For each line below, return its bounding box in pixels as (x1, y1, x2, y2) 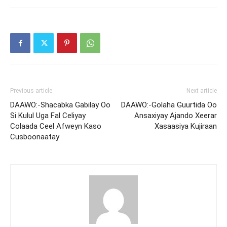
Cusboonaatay (10, 132, 59, 141)
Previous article (10, 87, 52, 94)
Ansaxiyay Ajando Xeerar (134, 111, 217, 120)
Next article (186, 87, 217, 94)
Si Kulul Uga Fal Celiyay (10, 111, 86, 120)
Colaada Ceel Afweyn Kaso (10, 122, 101, 131)
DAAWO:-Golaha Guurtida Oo (121, 100, 217, 109)
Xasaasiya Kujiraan (155, 122, 217, 131)
